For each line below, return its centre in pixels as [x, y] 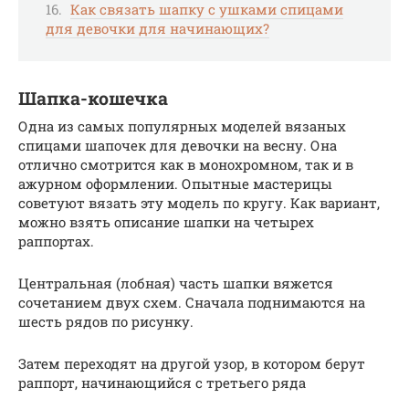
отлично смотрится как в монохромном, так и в [186, 165]
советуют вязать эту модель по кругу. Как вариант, [199, 203]
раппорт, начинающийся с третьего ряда [162, 383]
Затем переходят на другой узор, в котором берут [192, 364]
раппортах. [56, 241]
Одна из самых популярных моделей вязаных [182, 126]
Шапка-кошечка [93, 99]
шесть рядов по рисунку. [106, 322]
